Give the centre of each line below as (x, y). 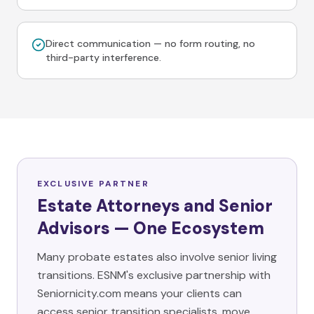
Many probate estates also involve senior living (157, 257)
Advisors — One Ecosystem (151, 228)
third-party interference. (103, 57)
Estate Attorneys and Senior (155, 206)
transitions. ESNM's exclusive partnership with (154, 275)
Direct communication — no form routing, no (150, 43)
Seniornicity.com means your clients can (139, 293)
